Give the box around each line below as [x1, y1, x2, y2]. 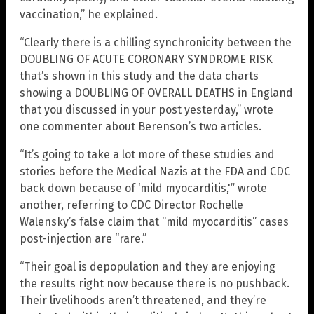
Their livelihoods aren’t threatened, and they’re [20, 294, 266, 308]
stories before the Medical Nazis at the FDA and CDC [20, 165, 290, 179]
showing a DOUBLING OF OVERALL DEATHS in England [20, 86, 293, 100]
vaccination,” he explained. [20, 8, 158, 22]
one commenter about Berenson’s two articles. [20, 120, 261, 134]
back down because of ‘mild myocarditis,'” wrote [20, 182, 267, 196]
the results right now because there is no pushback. [20, 277, 289, 291]
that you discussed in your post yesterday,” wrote [20, 103, 273, 117]
